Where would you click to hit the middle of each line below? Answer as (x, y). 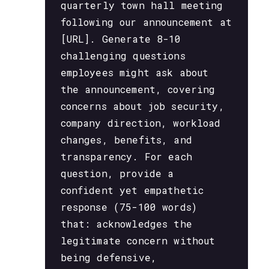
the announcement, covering (138, 89)
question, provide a (117, 173)
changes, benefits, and (126, 139)
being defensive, (108, 257)
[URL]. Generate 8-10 (121, 38)
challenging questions (123, 55)
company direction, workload (141, 122)
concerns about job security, (142, 106)
